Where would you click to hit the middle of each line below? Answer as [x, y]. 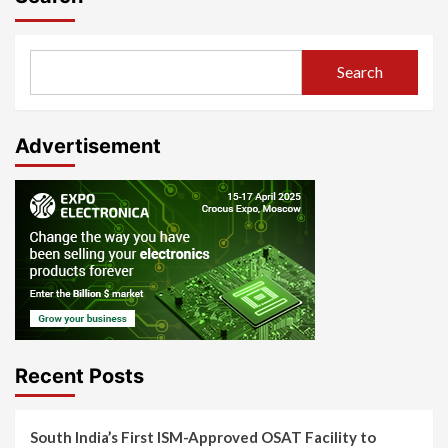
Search [359, 72]
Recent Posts [79, 375]
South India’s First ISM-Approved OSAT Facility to [203, 436]
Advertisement [88, 145]
